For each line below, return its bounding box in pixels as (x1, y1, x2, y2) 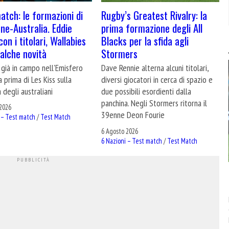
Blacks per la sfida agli (101, 32, 189, 49)
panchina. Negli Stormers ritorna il (101, 97, 208, 109)
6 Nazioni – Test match (101, 135, 163, 146)
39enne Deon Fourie (101, 108, 165, 121)
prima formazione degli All (101, 19, 203, 36)
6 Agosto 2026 (101, 126, 139, 136)
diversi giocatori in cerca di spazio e (101, 73, 213, 85)
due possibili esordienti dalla (101, 85, 192, 97)
